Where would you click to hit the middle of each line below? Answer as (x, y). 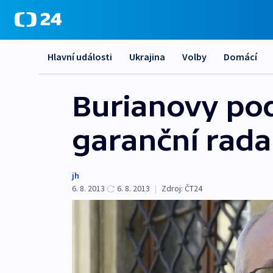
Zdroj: (172, 188)
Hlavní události (80, 57)
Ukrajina (147, 57)
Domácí (240, 57)
